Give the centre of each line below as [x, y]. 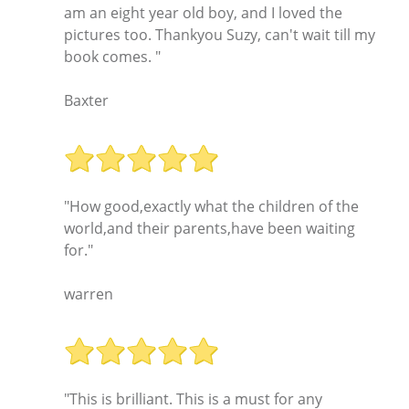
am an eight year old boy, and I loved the [203, 13]
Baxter [86, 101]
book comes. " [112, 57]
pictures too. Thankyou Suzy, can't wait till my [220, 35]
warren [89, 294]
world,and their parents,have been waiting [210, 228]
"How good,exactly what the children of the [211, 206]
